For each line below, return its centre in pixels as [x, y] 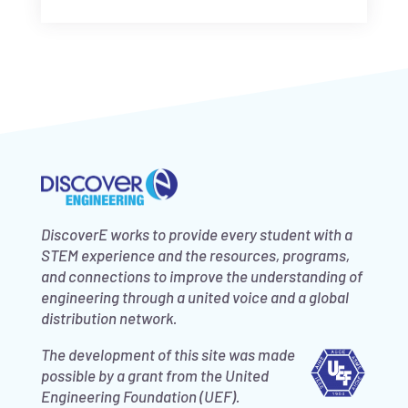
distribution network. [109, 318]
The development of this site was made [168, 355]
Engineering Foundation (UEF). [140, 397]
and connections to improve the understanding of [201, 276]
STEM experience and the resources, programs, [195, 255]
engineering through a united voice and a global [194, 297]
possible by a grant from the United [154, 376]
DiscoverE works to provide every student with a [196, 235]
